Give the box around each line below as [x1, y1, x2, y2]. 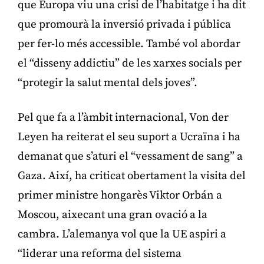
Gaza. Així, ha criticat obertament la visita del [18, 169, 246, 183]
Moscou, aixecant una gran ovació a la [18, 207, 207, 222]
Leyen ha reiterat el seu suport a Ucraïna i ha [18, 130, 240, 144]
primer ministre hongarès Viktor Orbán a [18, 188, 222, 202]
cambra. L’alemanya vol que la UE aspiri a [18, 227, 226, 241]
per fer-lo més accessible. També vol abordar [18, 37, 240, 51]
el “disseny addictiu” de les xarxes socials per [18, 56, 242, 70]
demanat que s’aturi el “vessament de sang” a [18, 149, 243, 163]
